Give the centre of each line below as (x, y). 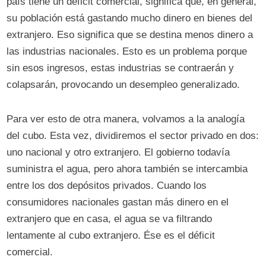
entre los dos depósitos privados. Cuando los (107, 186)
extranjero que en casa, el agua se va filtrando (110, 219)
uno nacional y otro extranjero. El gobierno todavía (118, 153)
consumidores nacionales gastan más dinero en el (118, 202)
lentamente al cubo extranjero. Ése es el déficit (111, 236)
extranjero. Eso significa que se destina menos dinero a (130, 35)
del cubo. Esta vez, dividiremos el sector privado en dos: (133, 136)
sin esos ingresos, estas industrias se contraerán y (121, 68)
